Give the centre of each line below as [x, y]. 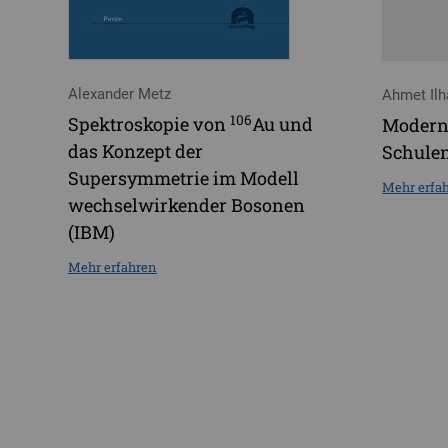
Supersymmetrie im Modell [183, 178]
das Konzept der [135, 151]
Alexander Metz [119, 94]
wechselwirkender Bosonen [186, 205]
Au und [282, 124]
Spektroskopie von [149, 124]
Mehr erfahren [112, 267]
